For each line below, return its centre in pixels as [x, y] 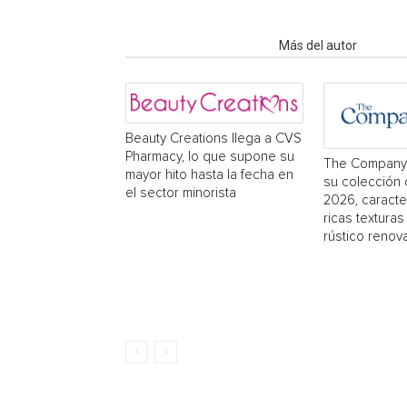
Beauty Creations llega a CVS [213, 139]
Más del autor [318, 45]
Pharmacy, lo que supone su [210, 157]
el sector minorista [181, 193]
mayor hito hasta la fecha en [209, 175]
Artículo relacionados [197, 45]
